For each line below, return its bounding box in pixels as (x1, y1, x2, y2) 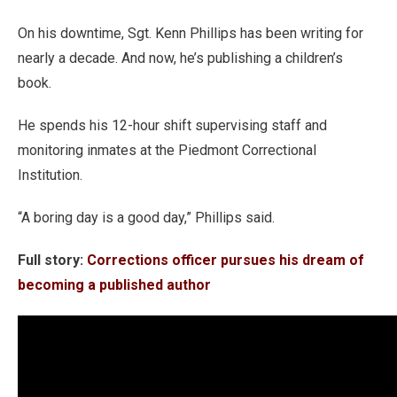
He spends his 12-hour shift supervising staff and (18, 117, 327, 134)
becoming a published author (18, 276, 211, 293)
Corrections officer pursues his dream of (87, 252, 364, 269)
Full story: (18, 252, 83, 269)
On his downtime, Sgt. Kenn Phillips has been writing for (18, 25, 363, 42)
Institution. (18, 167, 82, 183)
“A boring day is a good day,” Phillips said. (18, 209, 275, 226)
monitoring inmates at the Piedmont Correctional (18, 142, 316, 159)
